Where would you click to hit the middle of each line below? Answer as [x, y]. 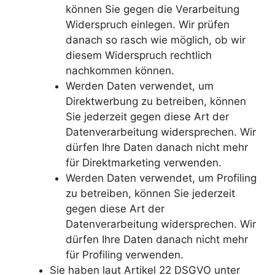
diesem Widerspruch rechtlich [138, 55]
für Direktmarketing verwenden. [143, 162]
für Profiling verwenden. [124, 254]
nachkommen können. [120, 70]
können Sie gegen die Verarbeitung [152, 9]
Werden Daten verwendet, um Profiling [161, 178]
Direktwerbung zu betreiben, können [156, 101]
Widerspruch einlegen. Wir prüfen [147, 24]
